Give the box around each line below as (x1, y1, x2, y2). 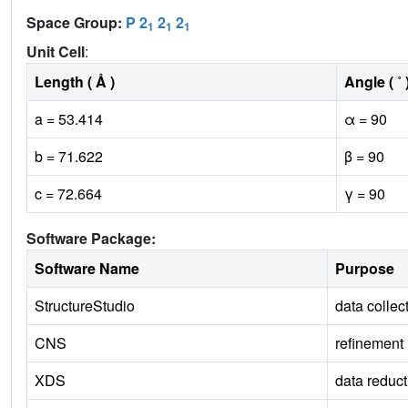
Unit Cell (26, 40, 85, 62)
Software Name (35, 257, 139, 279)
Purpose (335, 257, 394, 279)
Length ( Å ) (35, 70, 115, 92)
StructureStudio (35, 294, 135, 316)
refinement (335, 331, 403, 353)
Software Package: (26, 227, 156, 249)
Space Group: (26, 11, 126, 33)
